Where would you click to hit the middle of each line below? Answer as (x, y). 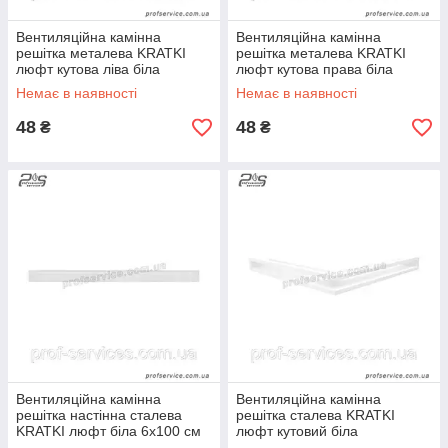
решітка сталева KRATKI (315, 415)
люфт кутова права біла (314, 69)
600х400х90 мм (67, 85)
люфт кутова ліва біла (88, 69)
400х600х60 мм (287, 85)
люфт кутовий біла (297, 431)
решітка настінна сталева (99, 415)
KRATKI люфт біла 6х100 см (108, 431)
